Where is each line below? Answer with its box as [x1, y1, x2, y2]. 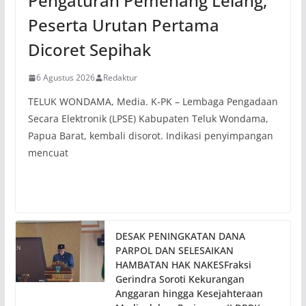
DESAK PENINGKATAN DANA [115, 229, 245, 243]
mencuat [27, 146, 68, 160]
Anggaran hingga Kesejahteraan [115, 287, 263, 301]
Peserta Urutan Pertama [27, 14, 219, 37]
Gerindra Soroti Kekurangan [115, 273, 245, 286]
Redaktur [102, 72, 137, 84]
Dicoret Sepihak [27, 38, 151, 61]
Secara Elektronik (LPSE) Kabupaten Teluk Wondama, [27, 112, 268, 126]
